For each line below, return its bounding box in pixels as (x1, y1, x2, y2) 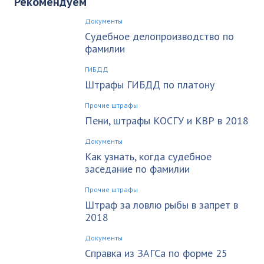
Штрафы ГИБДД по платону (85, 77, 214, 91)
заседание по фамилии (85, 161, 190, 176)
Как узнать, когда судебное (85, 149, 212, 163)
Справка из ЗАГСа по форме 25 (85, 246, 227, 260)
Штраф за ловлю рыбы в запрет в (85, 197, 238, 212)
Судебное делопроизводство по (85, 29, 234, 43)
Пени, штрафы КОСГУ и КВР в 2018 (85, 113, 249, 127)
